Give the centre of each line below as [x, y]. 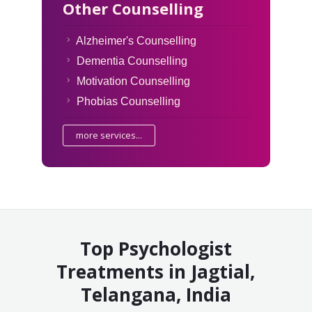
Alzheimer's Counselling [136, 41]
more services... [109, 135]
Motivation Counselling [133, 81]
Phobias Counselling [128, 102]
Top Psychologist [156, 249]
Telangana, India [156, 295]
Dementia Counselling [132, 61]
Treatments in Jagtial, [156, 272]
